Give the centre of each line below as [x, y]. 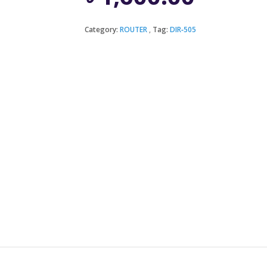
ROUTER [133, 30]
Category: [102, 30]
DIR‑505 [183, 30]
